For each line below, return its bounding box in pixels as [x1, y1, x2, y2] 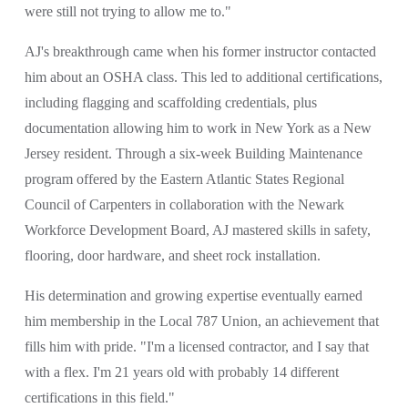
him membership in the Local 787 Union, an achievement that [24, 313, 379, 330]
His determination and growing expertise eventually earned [24, 288, 362, 304]
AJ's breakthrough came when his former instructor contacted [24, 44, 376, 60]
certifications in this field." [24, 390, 175, 406]
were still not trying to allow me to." [24, 4, 231, 20]
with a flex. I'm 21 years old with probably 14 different [24, 364, 339, 381]
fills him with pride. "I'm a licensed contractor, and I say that [24, 339, 369, 355]
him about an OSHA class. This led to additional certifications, [24, 69, 382, 86]
